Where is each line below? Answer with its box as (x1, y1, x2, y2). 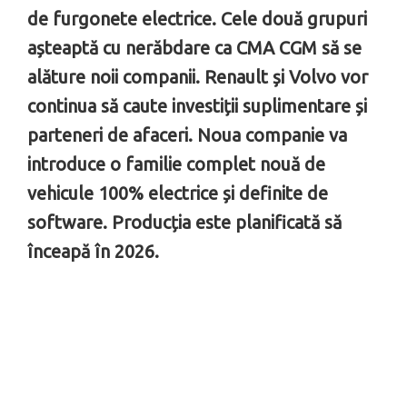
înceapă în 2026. (27, 241, 159, 263)
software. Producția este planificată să (27, 212, 342, 233)
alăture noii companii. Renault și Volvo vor (27, 66, 368, 88)
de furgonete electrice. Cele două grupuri (27, 8, 367, 30)
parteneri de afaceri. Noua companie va (27, 124, 347, 146)
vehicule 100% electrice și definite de (27, 183, 328, 204)
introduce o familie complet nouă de (27, 154, 325, 175)
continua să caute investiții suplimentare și (27, 95, 367, 117)
